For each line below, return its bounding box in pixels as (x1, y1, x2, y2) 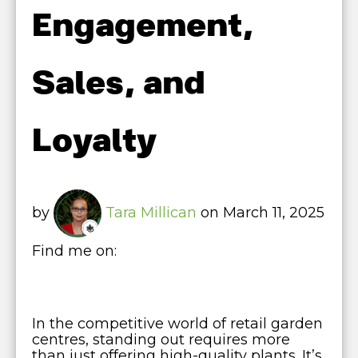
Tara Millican (105, 203, 197, 221)
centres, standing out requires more (32, 331, 290, 348)
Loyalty (32, 122, 157, 161)
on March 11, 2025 (197, 203, 324, 221)
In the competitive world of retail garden (32, 315, 323, 332)
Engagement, (32, 7, 254, 46)
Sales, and (32, 65, 205, 103)
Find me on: (32, 242, 117, 260)
